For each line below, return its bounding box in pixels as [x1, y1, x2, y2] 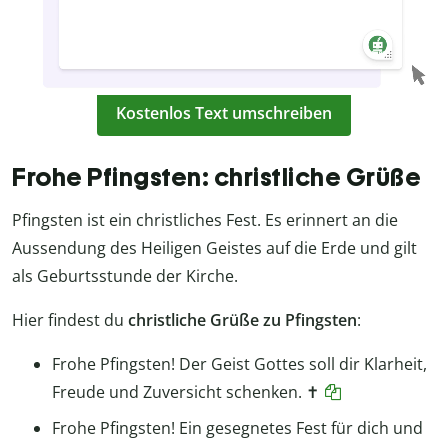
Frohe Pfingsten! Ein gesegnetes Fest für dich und [52, 416, 423, 439]
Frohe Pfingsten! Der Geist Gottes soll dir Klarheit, [52, 352, 427, 375]
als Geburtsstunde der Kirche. [12, 264, 238, 287]
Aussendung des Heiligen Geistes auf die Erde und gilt [12, 236, 417, 259]
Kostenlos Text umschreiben [116, 102, 332, 125]
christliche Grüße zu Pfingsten [128, 308, 357, 331]
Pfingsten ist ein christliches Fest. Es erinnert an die [12, 208, 398, 231]
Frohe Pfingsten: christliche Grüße [12, 161, 421, 192]
